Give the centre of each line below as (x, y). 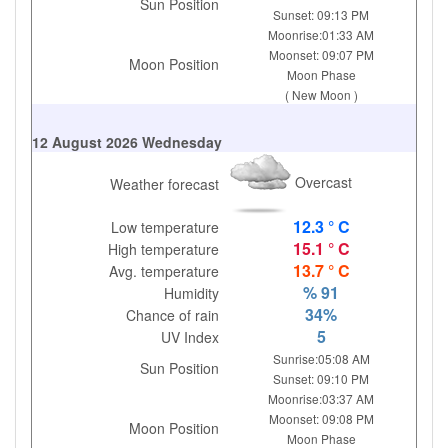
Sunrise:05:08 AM (321, 358)
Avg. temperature (164, 271)
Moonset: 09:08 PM (321, 418)
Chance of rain (173, 315)
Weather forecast (165, 184)
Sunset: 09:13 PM (321, 14)
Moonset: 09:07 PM (321, 54)
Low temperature (165, 227)
